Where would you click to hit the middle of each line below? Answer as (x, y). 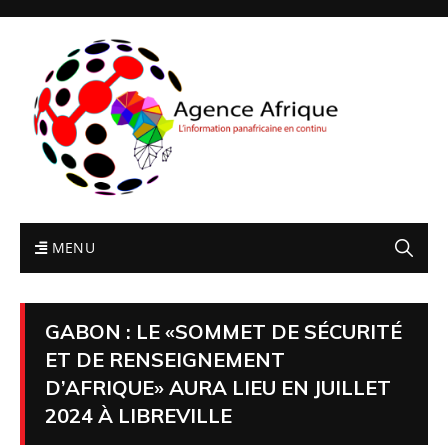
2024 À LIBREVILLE (138, 415)
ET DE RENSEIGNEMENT (165, 359)
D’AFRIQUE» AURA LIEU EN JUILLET (218, 387)
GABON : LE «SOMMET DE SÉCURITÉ (223, 331)
